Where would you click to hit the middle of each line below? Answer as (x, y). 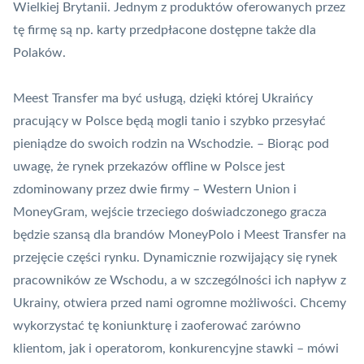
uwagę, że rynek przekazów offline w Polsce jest (149, 167)
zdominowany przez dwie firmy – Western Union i (155, 190)
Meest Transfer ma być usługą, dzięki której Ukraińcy (163, 99)
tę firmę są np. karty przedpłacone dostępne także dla (165, 30)
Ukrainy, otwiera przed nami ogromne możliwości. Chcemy (180, 303)
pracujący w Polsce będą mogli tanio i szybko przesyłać (169, 121)
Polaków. (39, 53)
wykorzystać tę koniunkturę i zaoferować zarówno (157, 326)
